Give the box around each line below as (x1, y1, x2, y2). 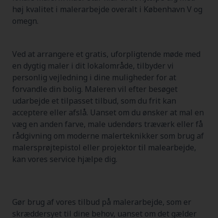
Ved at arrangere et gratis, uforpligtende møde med (12, 48, 200, 59)
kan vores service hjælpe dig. (12, 153, 117, 164)
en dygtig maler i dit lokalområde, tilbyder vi (12, 60, 174, 71)
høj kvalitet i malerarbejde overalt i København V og (12, 3, 202, 15)
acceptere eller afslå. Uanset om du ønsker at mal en (12, 107, 204, 118)
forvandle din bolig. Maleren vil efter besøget (12, 83, 178, 94)
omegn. (12, 15, 38, 26)
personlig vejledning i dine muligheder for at (12, 72, 176, 83)
